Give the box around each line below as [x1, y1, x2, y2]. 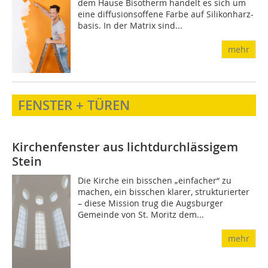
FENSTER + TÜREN [18, 96, 130, 115]
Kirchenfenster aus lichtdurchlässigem [12, 139, 238, 156]
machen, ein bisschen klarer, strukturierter [78, 186, 250, 198]
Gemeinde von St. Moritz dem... [78, 209, 205, 221]
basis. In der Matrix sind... [78, 19, 183, 31]
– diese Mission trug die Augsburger [78, 197, 224, 209]
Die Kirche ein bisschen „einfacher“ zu [78, 175, 232, 187]
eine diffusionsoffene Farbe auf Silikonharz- [78, 8, 254, 20]
